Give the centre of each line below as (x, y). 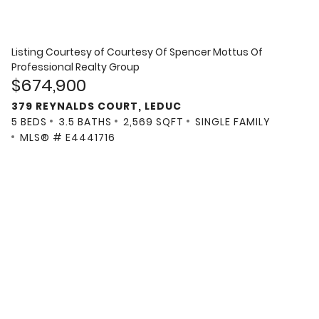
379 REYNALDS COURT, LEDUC (96, 106)
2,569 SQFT (153, 122)
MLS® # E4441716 (68, 138)
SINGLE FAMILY (233, 122)
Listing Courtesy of (59, 52)
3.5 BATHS (85, 122)
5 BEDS (29, 122)
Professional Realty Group (75, 67)
